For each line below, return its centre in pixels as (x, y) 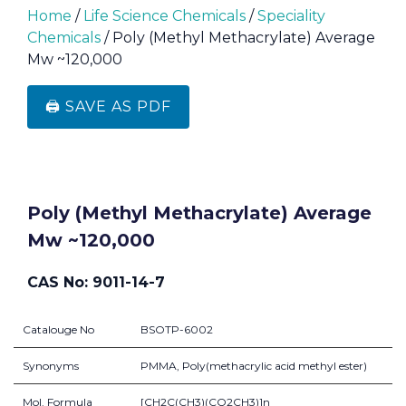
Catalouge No (58, 329)
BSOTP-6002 (177, 329)
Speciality (291, 16)
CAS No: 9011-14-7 (96, 282)
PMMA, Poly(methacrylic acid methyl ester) (254, 366)
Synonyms (51, 366)
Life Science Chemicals (164, 16)
